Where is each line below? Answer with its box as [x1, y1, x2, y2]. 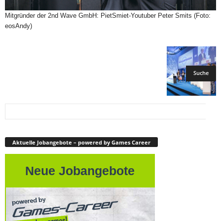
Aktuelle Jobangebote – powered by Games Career [12, 138, 150, 146]
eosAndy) [5, 22, 32, 30]
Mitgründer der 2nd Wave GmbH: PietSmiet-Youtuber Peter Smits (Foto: [5, 11, 211, 19]
